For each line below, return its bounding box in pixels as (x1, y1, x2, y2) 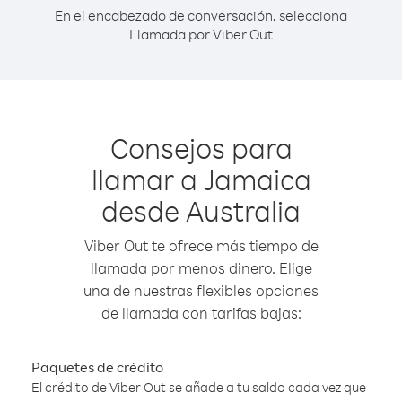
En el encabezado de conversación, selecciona (55, 6, 347, 24)
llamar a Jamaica (91, 161, 311, 197)
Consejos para (109, 129, 293, 166)
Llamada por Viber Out (129, 25, 273, 43)
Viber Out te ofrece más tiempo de (83, 236, 319, 255)
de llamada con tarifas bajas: (100, 303, 301, 322)
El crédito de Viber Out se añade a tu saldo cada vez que (31, 379, 366, 396)
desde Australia (101, 192, 301, 229)
